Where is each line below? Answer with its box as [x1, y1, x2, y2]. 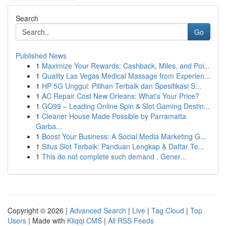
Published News [16, 50, 67, 61]
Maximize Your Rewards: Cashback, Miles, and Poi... [42, 61, 210, 71]
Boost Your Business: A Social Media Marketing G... [42, 131, 206, 141]
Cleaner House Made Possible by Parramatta [42, 111, 186, 121]
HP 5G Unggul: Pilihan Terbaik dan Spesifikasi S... [42, 81, 201, 91]
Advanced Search [70, 205, 126, 215]
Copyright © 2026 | [8, 205, 70, 215]
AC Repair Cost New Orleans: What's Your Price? [42, 91, 199, 101]
